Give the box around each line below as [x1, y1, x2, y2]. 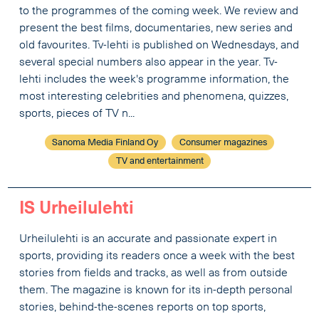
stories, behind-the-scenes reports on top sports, [19, 302, 266, 314]
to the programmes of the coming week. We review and [19, 5, 299, 17]
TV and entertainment [115, 156, 204, 166]
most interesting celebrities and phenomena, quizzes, [19, 90, 289, 103]
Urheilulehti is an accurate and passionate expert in [19, 234, 278, 246]
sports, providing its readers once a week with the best [19, 251, 296, 263]
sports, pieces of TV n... [19, 108, 135, 120]
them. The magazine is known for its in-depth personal [19, 285, 293, 297]
